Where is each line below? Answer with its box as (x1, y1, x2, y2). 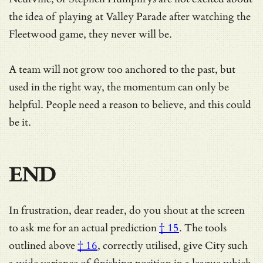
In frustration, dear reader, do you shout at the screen (9, 204, 245, 217)
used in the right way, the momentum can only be (9, 80, 229, 93)
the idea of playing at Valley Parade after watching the (9, 10, 251, 23)
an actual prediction (69, 221, 157, 234)
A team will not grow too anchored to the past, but (9, 63, 235, 76)
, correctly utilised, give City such (97, 239, 248, 252)
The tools (184, 221, 227, 234)
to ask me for (9, 221, 69, 234)
